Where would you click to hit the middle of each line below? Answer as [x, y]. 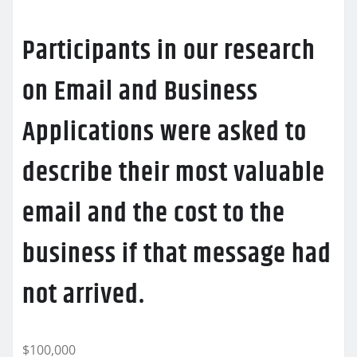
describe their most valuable [174, 173]
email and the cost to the [154, 214]
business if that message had [177, 255]
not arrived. [84, 295]
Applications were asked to [165, 133]
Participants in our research [169, 51]
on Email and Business [140, 92]
